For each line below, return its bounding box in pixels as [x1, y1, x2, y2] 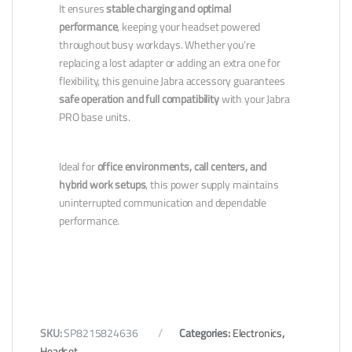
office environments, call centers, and [97, 156, 267, 178]
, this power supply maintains [145, 174, 279, 196]
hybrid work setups [59, 174, 146, 196]
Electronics [232, 323, 283, 344]
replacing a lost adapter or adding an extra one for [59, 53, 280, 74]
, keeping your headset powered [117, 16, 261, 38]
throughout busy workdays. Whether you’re [59, 35, 255, 56]
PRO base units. [59, 107, 130, 128]
